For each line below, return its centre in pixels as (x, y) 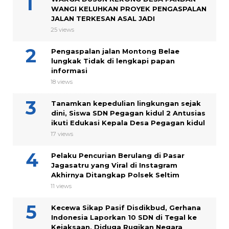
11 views (61, 186)
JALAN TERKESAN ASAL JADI (103, 19)
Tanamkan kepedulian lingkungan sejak (126, 104)
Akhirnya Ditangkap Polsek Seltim (115, 175)
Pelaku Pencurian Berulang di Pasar (118, 156)
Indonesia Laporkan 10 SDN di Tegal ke (124, 217)
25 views (62, 30)
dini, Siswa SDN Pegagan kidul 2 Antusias (128, 113)
